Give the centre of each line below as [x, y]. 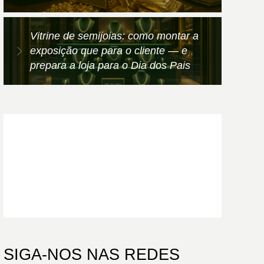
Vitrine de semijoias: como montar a [114, 36]
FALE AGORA [66, 185]
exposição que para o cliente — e [109, 51]
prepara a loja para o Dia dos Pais [110, 66]
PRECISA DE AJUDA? [109, 146]
